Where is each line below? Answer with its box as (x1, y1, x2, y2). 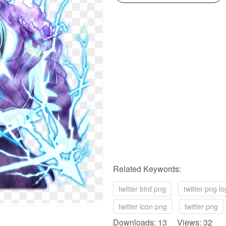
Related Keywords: (113, 163, 181, 175)
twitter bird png (119, 184, 166, 194)
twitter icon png (119, 201, 167, 211)
